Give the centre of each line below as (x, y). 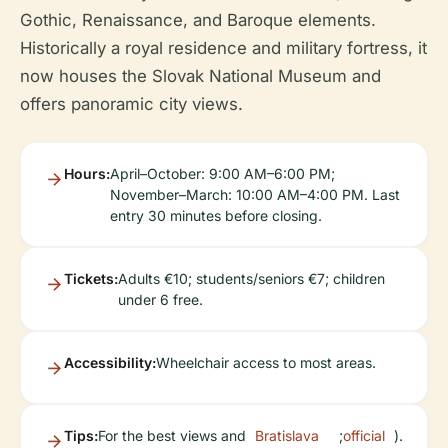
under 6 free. (160, 300)
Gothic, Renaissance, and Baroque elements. (198, 20)
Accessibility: (110, 363)
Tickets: (91, 279)
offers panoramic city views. (131, 104)
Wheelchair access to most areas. (266, 363)
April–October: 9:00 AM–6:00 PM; (222, 174)
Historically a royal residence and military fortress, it (223, 48)
